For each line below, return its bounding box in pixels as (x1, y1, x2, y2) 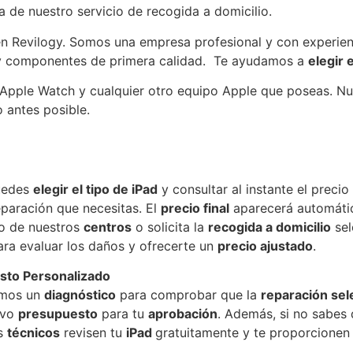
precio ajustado (217, 237, 313, 254)
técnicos (7, 324, 60, 340)
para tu (98, 305, 148, 321)
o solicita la (132, 218, 208, 235)
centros (84, 218, 132, 235)
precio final (161, 199, 229, 216)
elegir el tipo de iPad (33, 180, 158, 197)
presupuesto (18, 305, 98, 321)
